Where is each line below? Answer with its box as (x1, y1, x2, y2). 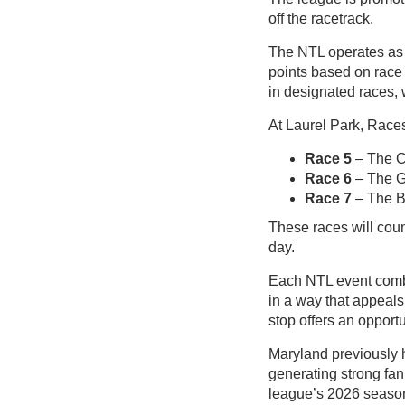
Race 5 (305, 151, 352, 167)
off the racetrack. (268, 11, 373, 27)
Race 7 (305, 191, 352, 207)
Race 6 (305, 171, 355, 187)
